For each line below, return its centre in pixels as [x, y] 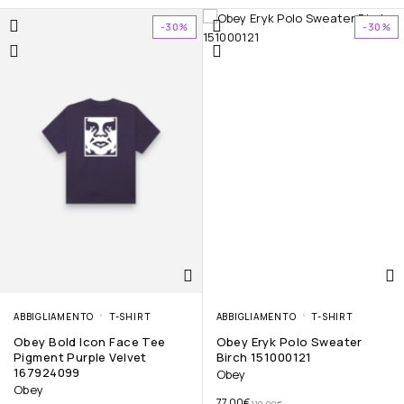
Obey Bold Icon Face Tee [90, 341]
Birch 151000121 [264, 357]
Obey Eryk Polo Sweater [289, 341]
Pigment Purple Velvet [80, 357]
